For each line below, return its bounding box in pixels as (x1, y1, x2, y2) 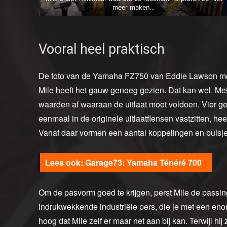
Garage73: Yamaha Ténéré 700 (85, 157, 202, 169)
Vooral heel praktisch (39, 41, 165, 58)
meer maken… (112, 4, 155, 12)
